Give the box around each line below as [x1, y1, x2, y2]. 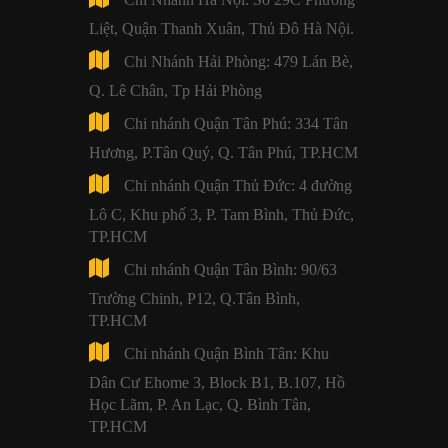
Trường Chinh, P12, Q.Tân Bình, [89, 289, 300, 307]
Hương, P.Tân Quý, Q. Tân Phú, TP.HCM [89, 143, 358, 161]
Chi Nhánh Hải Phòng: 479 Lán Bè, [124, 52, 353, 70]
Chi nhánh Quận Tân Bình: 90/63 [124, 260, 337, 278]
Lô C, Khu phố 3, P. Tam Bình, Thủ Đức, [89, 205, 354, 223]
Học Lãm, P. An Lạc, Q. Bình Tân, [89, 395, 311, 413]
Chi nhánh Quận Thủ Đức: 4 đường [124, 176, 352, 194]
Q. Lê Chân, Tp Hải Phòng [89, 81, 262, 99]
